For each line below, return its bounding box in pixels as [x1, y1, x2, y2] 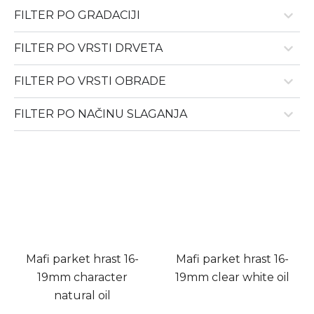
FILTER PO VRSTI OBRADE [14, 74, 166, 88]
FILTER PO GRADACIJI [14, 8, 140, 22]
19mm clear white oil [175, 271, 289, 284]
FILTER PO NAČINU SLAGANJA [14, 107, 187, 121]
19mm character [36, 271, 128, 284]
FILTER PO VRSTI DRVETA [14, 41, 163, 55]
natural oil [53, 289, 111, 302]
